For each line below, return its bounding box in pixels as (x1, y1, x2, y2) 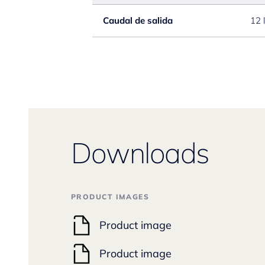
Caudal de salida (103, 15, 173, 26)
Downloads (71, 135, 210, 170)
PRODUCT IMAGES (71, 192, 150, 201)
